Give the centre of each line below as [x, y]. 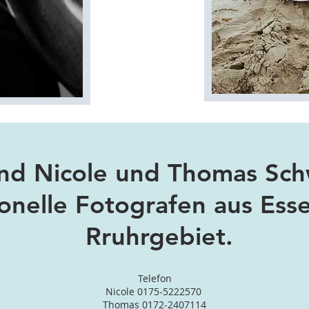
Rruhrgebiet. [159, 236]
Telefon [154, 278]
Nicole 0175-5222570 [154, 291]
